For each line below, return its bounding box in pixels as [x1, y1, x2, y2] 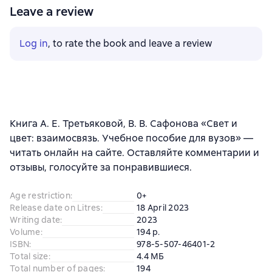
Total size [10, 251, 49, 262]
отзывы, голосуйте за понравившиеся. [10, 161, 192, 174]
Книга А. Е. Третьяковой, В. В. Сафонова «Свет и [10, 117, 237, 131]
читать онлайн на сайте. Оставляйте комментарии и [10, 146, 259, 160]
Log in [19, 37, 48, 50]
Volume [10, 226, 41, 238]
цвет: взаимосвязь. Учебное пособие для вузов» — [10, 132, 253, 145]
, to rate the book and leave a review [48, 37, 212, 50]
